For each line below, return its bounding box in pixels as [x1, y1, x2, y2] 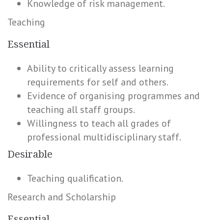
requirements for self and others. [27, 76, 168, 88]
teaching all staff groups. [27, 103, 135, 116]
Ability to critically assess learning [27, 62, 174, 75]
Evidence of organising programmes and [27, 89, 200, 102]
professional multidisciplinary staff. [27, 131, 181, 143]
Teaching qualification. [27, 172, 123, 185]
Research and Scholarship [7, 191, 116, 203]
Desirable [7, 148, 53, 160]
